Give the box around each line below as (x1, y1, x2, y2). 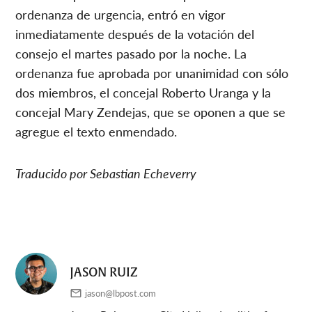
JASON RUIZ (70, 264, 139, 281)
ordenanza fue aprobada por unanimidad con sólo (15, 63, 289, 81)
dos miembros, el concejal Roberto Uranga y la (15, 83, 272, 101)
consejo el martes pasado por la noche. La (15, 44, 247, 62)
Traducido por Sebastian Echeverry (15, 164, 197, 182)
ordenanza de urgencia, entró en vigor (15, 5, 226, 23)
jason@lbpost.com (84, 286, 156, 299)
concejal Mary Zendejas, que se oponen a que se (15, 102, 286, 120)
